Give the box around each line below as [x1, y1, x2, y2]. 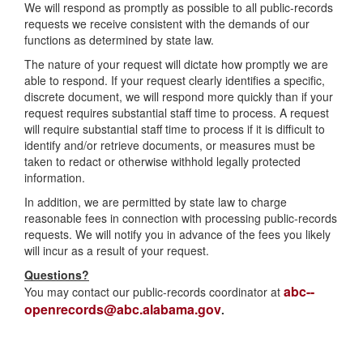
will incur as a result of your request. [24, 242, 209, 258]
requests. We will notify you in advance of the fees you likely [24, 226, 331, 242]
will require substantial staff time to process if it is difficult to [24, 121, 325, 137]
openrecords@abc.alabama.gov [24, 300, 221, 318]
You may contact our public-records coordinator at [24, 284, 284, 300]
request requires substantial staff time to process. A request [24, 105, 329, 121]
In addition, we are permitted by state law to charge [24, 194, 287, 210]
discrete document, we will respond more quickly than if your [24, 88, 333, 105]
